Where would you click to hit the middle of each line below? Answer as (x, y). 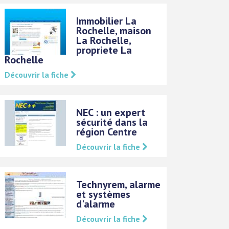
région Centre (107, 132)
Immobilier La (107, 21)
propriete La (104, 50)
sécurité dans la (112, 122)
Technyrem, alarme (119, 184)
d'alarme (96, 204)
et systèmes (104, 194)
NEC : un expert (111, 112)
